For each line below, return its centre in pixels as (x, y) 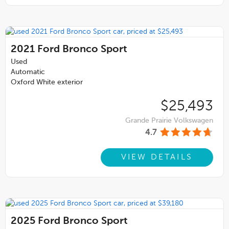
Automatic (28, 72)
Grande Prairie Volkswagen (169, 121)
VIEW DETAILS (157, 157)
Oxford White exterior (47, 83)
